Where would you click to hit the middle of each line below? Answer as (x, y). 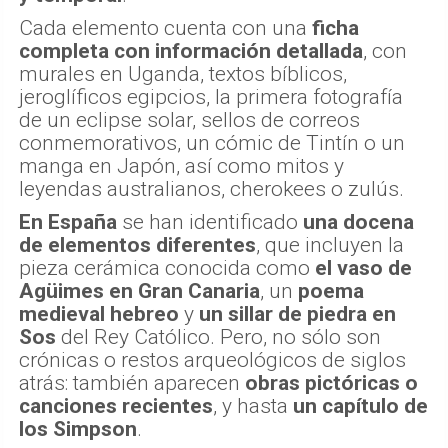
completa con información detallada (191, 50)
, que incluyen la (330, 244)
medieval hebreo (99, 313)
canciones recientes (116, 405)
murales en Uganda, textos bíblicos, (183, 73)
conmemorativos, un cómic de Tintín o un (212, 142)
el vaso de (363, 267)
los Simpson (78, 428)
